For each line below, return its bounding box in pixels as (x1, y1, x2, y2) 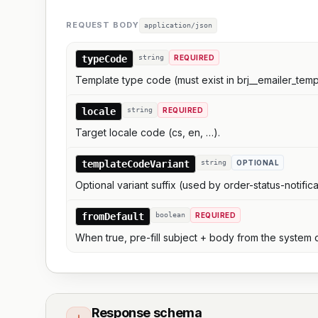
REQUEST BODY (66, 20, 139, 30)
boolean (155, 211, 185, 219)
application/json (143, 21, 212, 29)
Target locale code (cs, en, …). (75, 126, 220, 138)
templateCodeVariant (82, 158, 190, 170)
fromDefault (82, 211, 144, 222)
